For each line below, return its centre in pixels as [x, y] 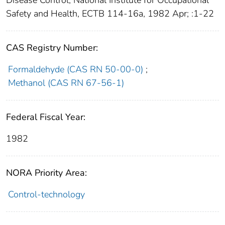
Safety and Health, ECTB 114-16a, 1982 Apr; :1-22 [110, 14]
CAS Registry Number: [52, 48]
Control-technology [46, 195]
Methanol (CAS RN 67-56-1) [66, 83]
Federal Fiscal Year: [46, 117]
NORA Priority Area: [46, 173]
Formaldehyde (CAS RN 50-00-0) [75, 70]
